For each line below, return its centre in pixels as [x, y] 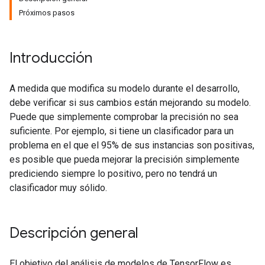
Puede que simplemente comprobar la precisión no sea [124, 117]
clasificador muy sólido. [58, 188]
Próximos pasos [47, 13]
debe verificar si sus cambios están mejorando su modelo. [130, 103]
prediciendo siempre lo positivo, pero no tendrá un [113, 174]
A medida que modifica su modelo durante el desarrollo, [125, 88]
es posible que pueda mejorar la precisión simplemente [125, 159]
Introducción [51, 58]
